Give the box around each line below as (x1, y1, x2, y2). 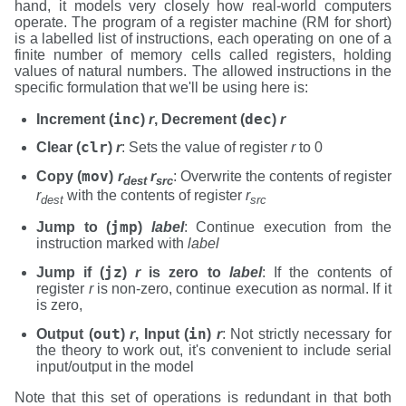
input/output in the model (36, 358, 195, 374)
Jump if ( (36, 264, 105, 280)
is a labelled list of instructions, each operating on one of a (14, 30, 391, 46)
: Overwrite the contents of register (172, 169, 391, 185)
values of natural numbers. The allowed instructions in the (14, 63, 391, 79)
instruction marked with (36, 236, 188, 252)
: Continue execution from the (183, 219, 391, 236)
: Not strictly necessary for (221, 325, 391, 342)
